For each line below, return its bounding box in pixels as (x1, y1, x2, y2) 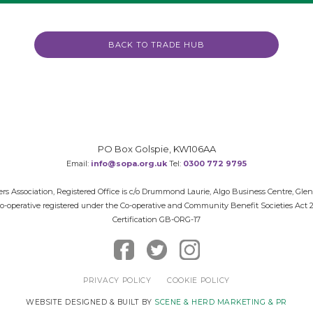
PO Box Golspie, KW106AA (97, 143, 216, 154)
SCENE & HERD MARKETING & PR (154, 298, 287, 307)
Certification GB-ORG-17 (112, 214, 201, 224)
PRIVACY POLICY (83, 276, 152, 285)
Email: (66, 159, 91, 168)
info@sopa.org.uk (91, 159, 167, 168)
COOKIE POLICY (166, 276, 230, 285)
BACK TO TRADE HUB (108, 40, 205, 50)
